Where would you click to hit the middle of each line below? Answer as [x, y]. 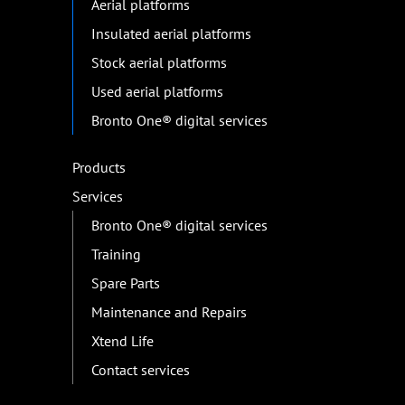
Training [116, 254]
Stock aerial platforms [159, 63]
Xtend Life [122, 341]
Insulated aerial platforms [171, 34]
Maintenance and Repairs [169, 312]
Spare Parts [126, 283]
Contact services [141, 370]
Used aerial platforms [157, 92]
